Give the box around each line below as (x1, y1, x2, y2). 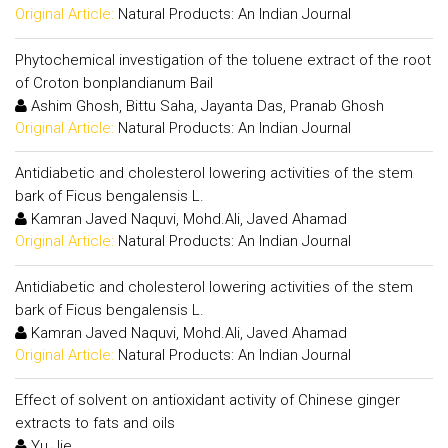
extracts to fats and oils (15, 414, 175, 432)
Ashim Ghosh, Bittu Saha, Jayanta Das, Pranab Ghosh (27, 96, 384, 115)
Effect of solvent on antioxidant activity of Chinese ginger (15, 391, 400, 409)
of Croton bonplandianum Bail (15, 73, 213, 92)
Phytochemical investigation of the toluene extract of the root (15, 50, 431, 69)
